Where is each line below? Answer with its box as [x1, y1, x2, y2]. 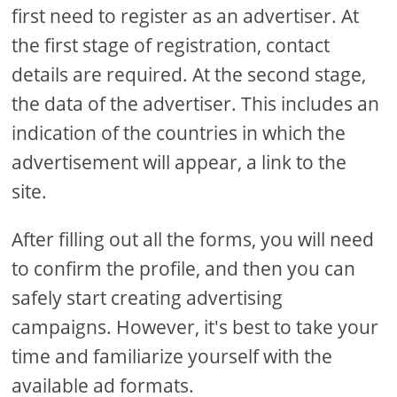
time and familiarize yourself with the [12, 343, 333, 369]
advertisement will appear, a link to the [12, 149, 347, 175]
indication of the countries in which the [12, 120, 346, 145]
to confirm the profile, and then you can [12, 255, 356, 281]
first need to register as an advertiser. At [12, 3, 360, 28]
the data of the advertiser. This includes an [12, 90, 380, 116]
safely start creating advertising [12, 284, 284, 310]
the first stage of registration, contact [12, 32, 331, 58]
